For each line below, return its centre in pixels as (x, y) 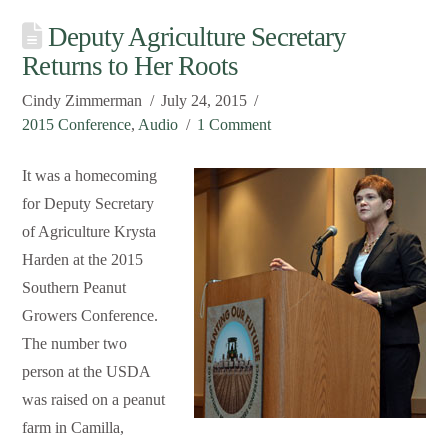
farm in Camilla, (73, 428)
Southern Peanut (74, 288)
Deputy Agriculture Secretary (193, 37)
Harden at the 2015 (83, 260)
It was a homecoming (90, 176)
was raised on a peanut (94, 400)
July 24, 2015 (203, 101)
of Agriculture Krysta (89, 232)
